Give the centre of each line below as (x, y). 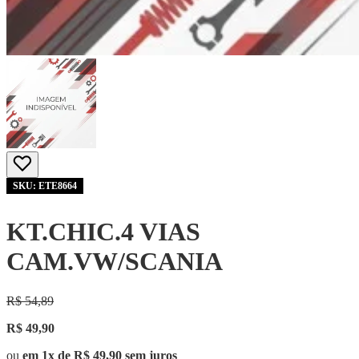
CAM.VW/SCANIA (115, 262)
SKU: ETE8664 (45, 186)
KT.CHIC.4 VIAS (103, 232)
